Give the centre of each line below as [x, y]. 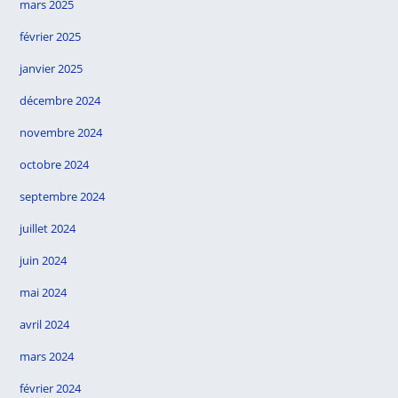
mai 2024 [44, 292]
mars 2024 [47, 356]
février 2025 [51, 36]
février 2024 [51, 388]
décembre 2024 [60, 100]
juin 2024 [44, 260]
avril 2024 [45, 324]
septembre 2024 [63, 196]
